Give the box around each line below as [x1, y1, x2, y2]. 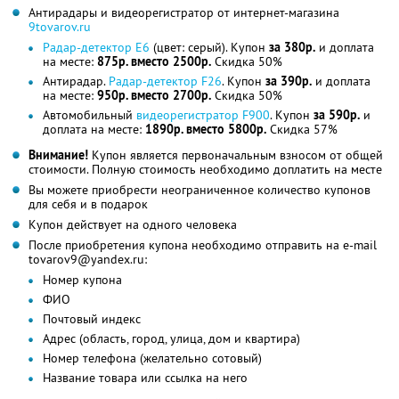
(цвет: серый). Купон [150, 38, 269, 55]
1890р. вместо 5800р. [145, 120, 266, 137]
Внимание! [28, 146, 88, 163]
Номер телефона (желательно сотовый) [43, 349, 262, 366]
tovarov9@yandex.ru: [28, 250, 147, 267]
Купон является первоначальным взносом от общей [88, 146, 383, 163]
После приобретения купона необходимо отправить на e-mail [28, 236, 377, 253]
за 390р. [265, 72, 312, 89]
